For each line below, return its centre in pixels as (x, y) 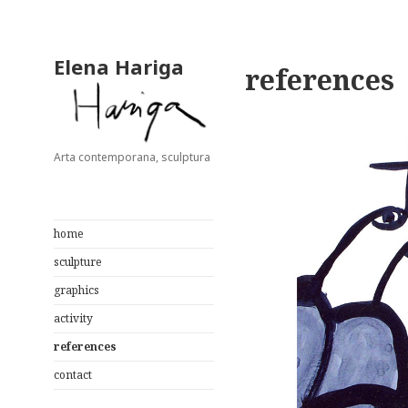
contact (72, 375)
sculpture (77, 262)
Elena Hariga (118, 66)
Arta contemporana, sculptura (132, 158)
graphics (76, 291)
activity (73, 319)
